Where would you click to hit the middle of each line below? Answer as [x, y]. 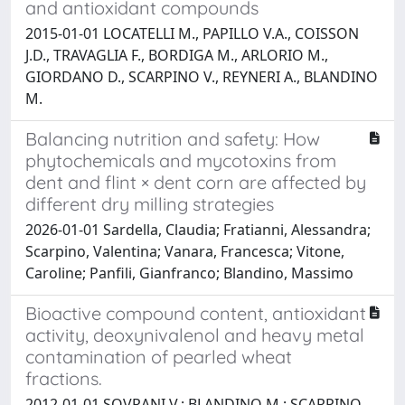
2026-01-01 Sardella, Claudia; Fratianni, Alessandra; [198, 229]
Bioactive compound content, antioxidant [196, 313]
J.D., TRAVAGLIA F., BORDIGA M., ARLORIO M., [177, 55]
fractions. [64, 378]
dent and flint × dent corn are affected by [196, 182]
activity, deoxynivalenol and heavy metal [195, 334]
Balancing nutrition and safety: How [173, 138]
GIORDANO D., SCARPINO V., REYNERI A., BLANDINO [202, 76]
